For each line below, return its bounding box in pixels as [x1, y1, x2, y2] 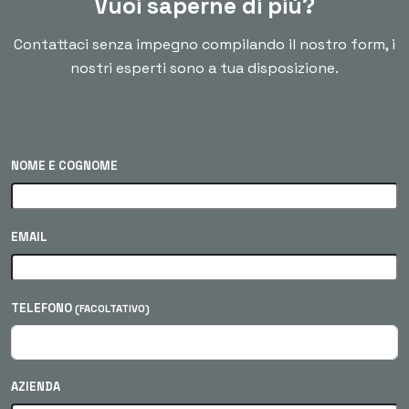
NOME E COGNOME [11, 158, 118, 174]
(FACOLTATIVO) [75, 302, 150, 316]
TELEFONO [11, 300, 75, 317]
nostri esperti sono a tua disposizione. [70, 58, 339, 79]
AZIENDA [11, 379, 60, 395]
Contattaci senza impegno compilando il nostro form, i [14, 35, 395, 55]
